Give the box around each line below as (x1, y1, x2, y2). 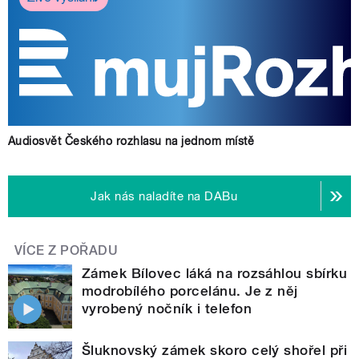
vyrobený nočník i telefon (82, 300, 252, 317)
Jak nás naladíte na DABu (91, 188, 238, 204)
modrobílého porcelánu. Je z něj (82, 282, 298, 299)
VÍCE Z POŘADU (14, 242, 119, 258)
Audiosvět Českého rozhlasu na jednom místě (8, 134, 255, 147)
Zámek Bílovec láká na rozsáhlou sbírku (82, 264, 348, 281)
